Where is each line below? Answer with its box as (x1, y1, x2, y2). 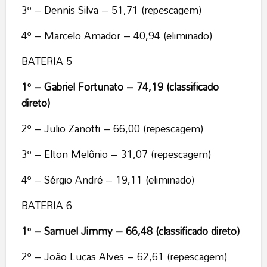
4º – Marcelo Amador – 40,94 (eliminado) (21, 26, 212, 46)
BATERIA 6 (21, 195, 72, 216)
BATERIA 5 (21, 51, 72, 72)
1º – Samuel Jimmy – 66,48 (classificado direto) (21, 221, 240, 241)
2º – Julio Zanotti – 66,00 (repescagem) (21, 119, 203, 139)
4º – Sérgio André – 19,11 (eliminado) (21, 170, 194, 190)
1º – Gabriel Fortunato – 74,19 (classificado (21, 77, 219, 97)
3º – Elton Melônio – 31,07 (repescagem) (21, 144, 211, 164)
